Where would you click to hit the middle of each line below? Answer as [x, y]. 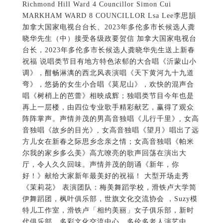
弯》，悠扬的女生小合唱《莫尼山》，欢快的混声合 [108, 85]
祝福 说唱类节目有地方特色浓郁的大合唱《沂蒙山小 [109, 62]
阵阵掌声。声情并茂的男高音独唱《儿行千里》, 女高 [111, 119]
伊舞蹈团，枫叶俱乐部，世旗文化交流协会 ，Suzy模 [110, 199]
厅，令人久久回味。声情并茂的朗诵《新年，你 [101, 165]
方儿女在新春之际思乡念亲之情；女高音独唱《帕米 [108, 142]
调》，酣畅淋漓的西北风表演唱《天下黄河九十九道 [108, 73]
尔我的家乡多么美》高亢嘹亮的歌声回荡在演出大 [104, 153]
